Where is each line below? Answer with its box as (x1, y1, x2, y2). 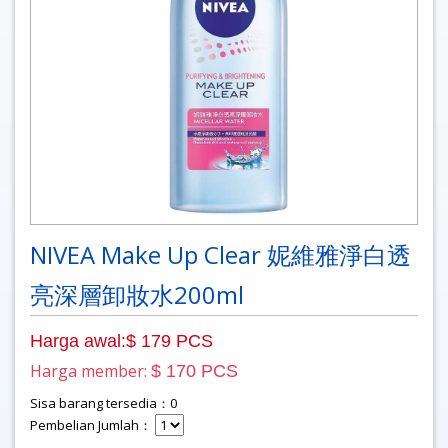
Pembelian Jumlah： (30, 415, 155, 434)
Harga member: (30, 359, 151, 382)
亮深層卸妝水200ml (30, 277, 244, 311)
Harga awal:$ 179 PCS (30, 330, 213, 351)
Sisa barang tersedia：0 (30, 393, 177, 412)
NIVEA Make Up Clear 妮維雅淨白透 (30, 237, 411, 271)
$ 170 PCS (151, 360, 238, 381)
